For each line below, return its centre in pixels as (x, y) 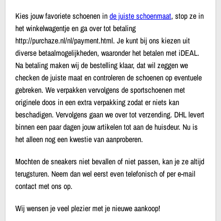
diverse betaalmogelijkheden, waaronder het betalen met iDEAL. (107, 53)
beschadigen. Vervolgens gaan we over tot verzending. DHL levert (110, 114)
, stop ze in (187, 16)
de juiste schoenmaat (140, 16)
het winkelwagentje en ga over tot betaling (75, 28)
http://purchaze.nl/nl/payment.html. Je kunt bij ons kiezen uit (103, 40)
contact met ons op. (44, 186)
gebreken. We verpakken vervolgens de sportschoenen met (100, 90)
